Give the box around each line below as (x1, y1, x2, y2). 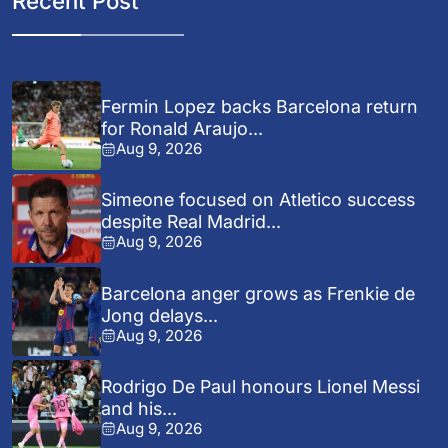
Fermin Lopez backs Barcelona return (101, 96, 419, 118)
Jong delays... (101, 304, 219, 326)
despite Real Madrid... (101, 211, 282, 233)
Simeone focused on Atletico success (101, 189, 416, 211)
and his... (101, 397, 178, 419)
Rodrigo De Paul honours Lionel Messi (101, 375, 421, 397)
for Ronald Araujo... (101, 118, 264, 140)
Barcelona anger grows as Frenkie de (101, 282, 416, 304)
